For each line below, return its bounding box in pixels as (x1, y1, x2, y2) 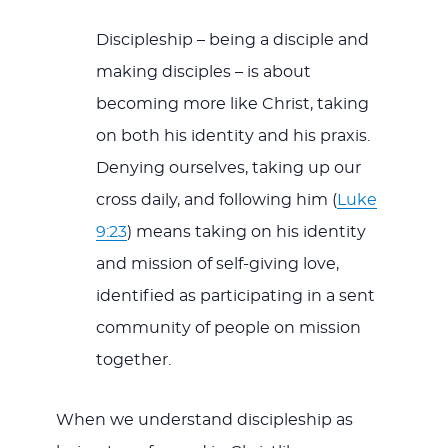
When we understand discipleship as (55, 412, 353, 429)
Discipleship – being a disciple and (95, 32, 369, 49)
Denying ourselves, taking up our (95, 160, 361, 177)
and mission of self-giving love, (95, 256, 339, 273)
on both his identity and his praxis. (95, 128, 370, 145)
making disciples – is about (95, 64, 311, 81)
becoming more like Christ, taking (95, 96, 369, 113)
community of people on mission (95, 320, 361, 337)
